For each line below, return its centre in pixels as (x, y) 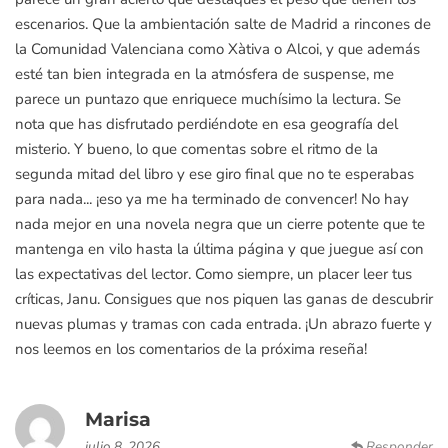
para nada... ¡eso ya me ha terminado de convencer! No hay (212, 198)
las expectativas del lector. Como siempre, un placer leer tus (213, 273)
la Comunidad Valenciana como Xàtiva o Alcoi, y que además (217, 48)
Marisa (118, 419)
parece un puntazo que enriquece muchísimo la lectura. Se (208, 98)
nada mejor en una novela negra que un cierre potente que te (220, 223)
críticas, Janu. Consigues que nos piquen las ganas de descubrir (224, 298)
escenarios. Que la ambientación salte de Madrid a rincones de (223, 23)
